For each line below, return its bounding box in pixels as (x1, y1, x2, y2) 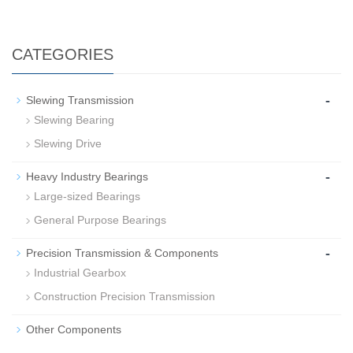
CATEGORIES (12, 46, 113, 64)
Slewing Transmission (26, 94, 134, 107)
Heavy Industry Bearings (26, 170, 148, 184)
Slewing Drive (34, 137, 102, 150)
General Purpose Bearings (34, 214, 166, 227)
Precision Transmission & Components (26, 247, 218, 260)
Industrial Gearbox (34, 266, 126, 280)
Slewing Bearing (34, 113, 114, 127)
